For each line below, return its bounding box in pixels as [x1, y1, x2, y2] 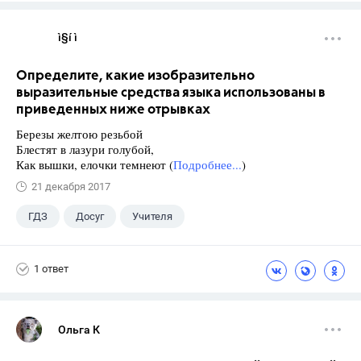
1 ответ [34, 263, 68, 276]
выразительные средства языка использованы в [16, 85, 326, 100]
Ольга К [58, 322, 100, 336]
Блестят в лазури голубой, [16, 140, 154, 157]
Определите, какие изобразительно [16, 68, 255, 83]
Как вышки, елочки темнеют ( [16, 156, 173, 172]
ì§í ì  [58, 30, 80, 44]
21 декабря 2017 [31, 180, 110, 193]
